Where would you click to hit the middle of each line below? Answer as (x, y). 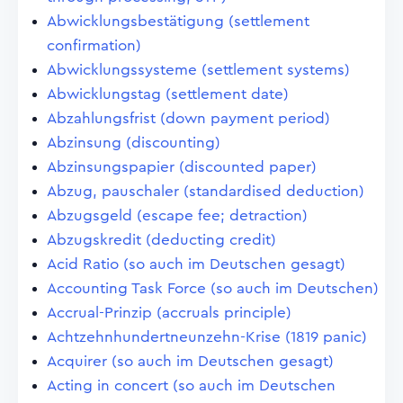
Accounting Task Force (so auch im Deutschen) (213, 288)
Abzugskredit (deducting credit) (161, 240)
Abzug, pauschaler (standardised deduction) (206, 191)
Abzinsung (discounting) (134, 143)
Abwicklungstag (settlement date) (168, 94)
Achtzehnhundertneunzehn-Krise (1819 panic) (207, 337)
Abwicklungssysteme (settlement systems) (198, 70)
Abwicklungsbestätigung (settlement (178, 21)
